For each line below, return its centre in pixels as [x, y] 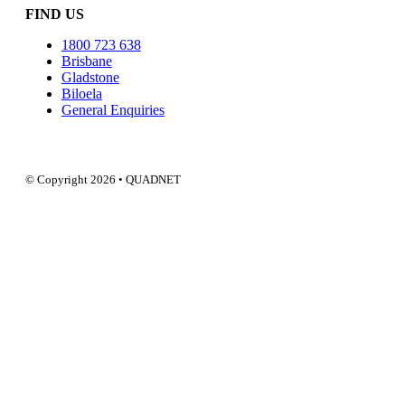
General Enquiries [113, 109]
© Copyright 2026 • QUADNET [103, 179]
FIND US [54, 14]
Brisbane [86, 61]
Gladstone [90, 77]
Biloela [81, 93]
